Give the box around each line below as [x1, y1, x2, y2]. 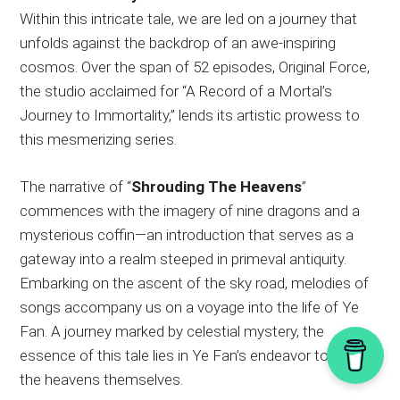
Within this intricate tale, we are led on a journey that [20, 10, 358, 29]
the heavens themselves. [20, 371, 184, 389]
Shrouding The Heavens [131, 178, 303, 196]
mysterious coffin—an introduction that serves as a [20, 226, 354, 245]
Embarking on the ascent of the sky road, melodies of [20, 274, 370, 293]
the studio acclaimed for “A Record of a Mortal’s [20, 82, 333, 101]
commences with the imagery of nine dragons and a [20, 202, 361, 221]
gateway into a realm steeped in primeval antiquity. [20, 250, 347, 269]
